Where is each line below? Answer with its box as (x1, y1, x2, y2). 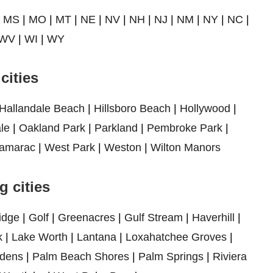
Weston (104, 141, 141, 154)
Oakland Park (19, 122, 85, 135)
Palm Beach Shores (32, 250, 129, 263)
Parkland (94, 122, 138, 135)
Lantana (77, 231, 116, 244)
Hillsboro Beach (93, 102, 171, 115)
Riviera (212, 250, 247, 263)
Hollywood (179, 102, 230, 115)
